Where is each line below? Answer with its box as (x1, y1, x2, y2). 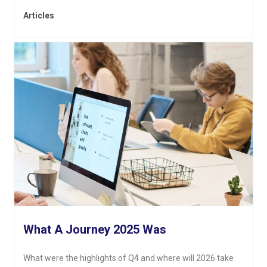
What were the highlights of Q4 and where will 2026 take (23, 253, 234, 263)
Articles (23, 11, 55, 21)
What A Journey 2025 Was (23, 222, 167, 237)
